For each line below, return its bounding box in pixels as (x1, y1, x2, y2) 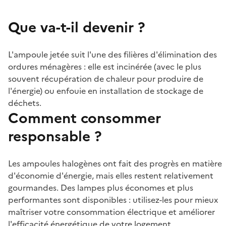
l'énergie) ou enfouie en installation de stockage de (8, 85, 203, 97)
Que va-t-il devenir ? (8, 17, 145, 38)
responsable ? (8, 126, 102, 147)
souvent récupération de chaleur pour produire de (8, 73, 203, 85)
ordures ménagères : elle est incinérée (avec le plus (8, 61, 201, 73)
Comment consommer (8, 107, 161, 129)
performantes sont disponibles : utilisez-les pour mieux (8, 194, 218, 206)
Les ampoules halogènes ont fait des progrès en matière (8, 157, 222, 169)
